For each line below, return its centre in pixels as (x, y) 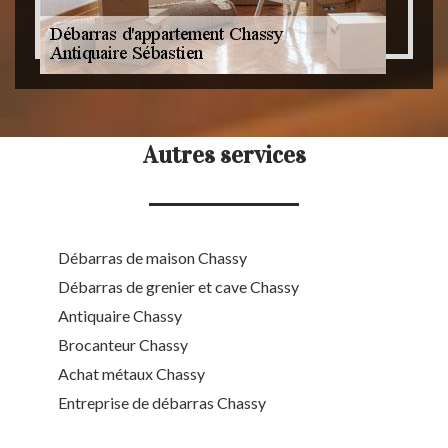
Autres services (224, 155)
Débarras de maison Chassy (152, 258)
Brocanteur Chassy (123, 345)
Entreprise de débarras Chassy (162, 403)
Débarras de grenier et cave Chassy (178, 287)
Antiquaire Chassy (120, 316)
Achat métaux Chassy (131, 374)
